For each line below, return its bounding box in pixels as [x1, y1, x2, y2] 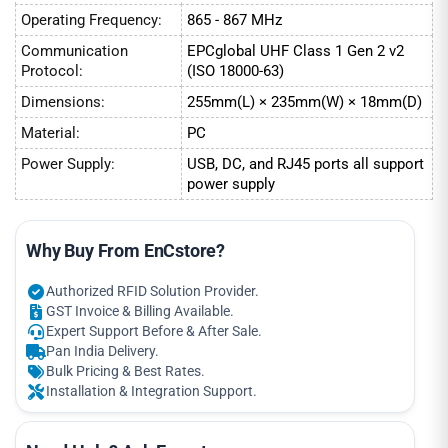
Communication [21, 41, 128, 60]
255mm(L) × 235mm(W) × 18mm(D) [187, 92, 422, 111]
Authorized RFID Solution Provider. [46, 282, 259, 300]
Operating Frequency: [21, 10, 162, 29]
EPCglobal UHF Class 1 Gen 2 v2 [187, 41, 404, 60]
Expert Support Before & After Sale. [46, 322, 262, 340]
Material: [21, 123, 80, 142]
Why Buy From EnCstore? [26, 240, 226, 261]
